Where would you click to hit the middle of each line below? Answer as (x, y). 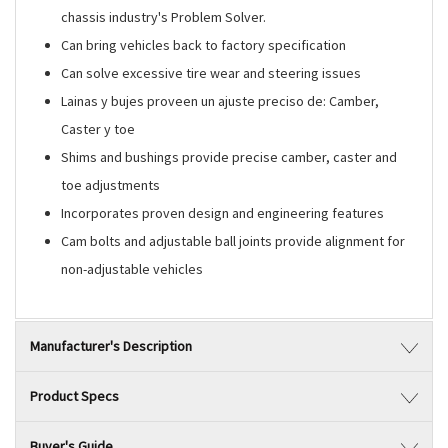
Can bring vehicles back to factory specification (204, 45)
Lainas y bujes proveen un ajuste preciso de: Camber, (220, 101)
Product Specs (74, 396)
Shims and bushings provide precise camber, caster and (229, 157)
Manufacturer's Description (111, 346)
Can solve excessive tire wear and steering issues (211, 73)
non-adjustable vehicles (132, 269)
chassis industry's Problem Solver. (164, 17)
